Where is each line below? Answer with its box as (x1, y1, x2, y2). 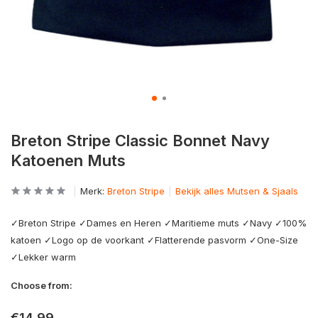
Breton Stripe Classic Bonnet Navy (11, 131, 270, 150)
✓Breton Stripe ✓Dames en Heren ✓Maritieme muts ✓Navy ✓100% (11, 217, 307, 229)
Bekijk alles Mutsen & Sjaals (175, 185, 298, 197)
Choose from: (11, 280, 72, 291)
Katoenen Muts (11, 151, 126, 170)
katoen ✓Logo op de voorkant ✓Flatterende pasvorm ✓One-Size (11, 234, 298, 246)
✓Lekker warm (11, 251, 76, 263)
